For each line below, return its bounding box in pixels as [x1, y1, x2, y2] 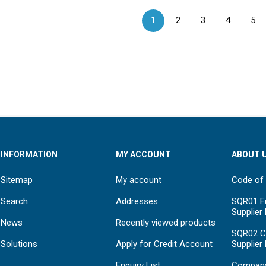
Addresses [116, 195, 159, 207]
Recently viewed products [116, 217, 216, 228]
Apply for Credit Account [116, 238, 213, 249]
